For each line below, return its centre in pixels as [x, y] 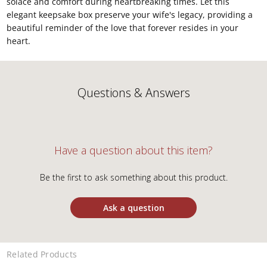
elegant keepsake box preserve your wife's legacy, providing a [130, 15]
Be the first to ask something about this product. [133, 178]
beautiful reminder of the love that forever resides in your [123, 28]
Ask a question [133, 208]
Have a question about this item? [133, 150]
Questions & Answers [133, 93]
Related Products [42, 254]
